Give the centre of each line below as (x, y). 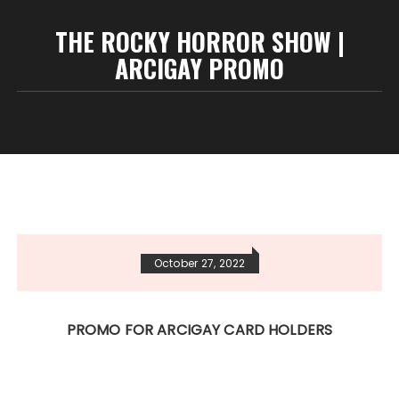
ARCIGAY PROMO (199, 68)
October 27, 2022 (199, 263)
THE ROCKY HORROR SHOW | (199, 41)
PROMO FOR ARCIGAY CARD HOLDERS (199, 330)
